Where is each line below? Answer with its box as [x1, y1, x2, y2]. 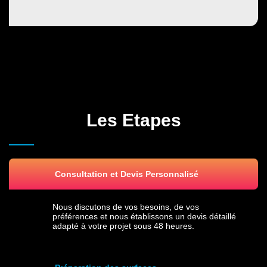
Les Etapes [86, 110, 181, 130]
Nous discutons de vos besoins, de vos [52, 201, 199, 212]
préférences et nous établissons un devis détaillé [52, 211, 236, 221]
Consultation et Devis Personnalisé [55, 169, 198, 179]
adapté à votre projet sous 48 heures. [52, 221, 194, 231]
